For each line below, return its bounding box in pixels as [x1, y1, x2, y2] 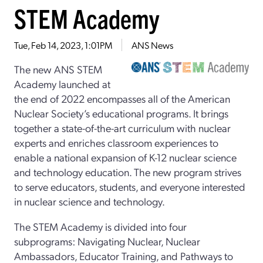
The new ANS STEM [14, 62, 102, 76]
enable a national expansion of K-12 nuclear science [14, 150, 237, 164]
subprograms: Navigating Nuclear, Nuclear [14, 234, 200, 248]
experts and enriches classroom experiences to [14, 135, 218, 149]
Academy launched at [14, 76, 110, 90]
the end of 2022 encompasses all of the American [14, 91, 230, 105]
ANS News [131, 38, 173, 51]
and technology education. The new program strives [14, 164, 241, 178]
